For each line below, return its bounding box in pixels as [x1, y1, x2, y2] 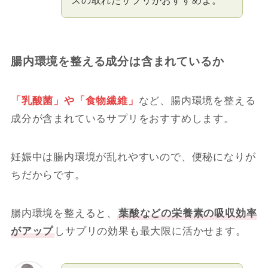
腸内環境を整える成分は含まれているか [10, 55, 224, 68]
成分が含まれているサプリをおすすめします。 [10, 112, 234, 124]
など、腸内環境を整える [138, 95, 256, 106]
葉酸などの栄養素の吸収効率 [118, 207, 257, 219]
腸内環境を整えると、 [10, 207, 117, 219]
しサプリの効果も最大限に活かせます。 [54, 225, 246, 237]
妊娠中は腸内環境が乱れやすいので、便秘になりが [10, 151, 256, 163]
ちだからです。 [10, 169, 86, 181]
